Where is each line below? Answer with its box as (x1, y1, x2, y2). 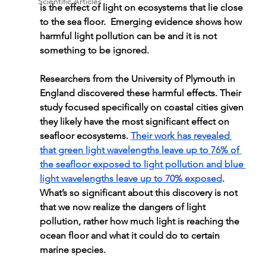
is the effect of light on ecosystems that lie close (39, 2, 245, 14)
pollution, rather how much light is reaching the (39, 216, 242, 227)
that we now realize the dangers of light (39, 201, 208, 213)
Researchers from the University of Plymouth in (39, 73, 237, 85)
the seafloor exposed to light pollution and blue (39, 159, 246, 170)
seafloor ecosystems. (39, 130, 131, 142)
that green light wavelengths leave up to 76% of (39, 144, 242, 156)
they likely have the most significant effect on (39, 116, 232, 128)
